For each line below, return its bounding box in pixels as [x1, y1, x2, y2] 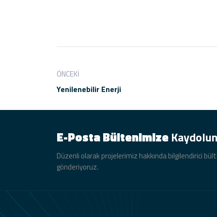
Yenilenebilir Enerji [57, 83, 121, 95]
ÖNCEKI [57, 68, 79, 79]
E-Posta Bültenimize [57, 128, 171, 146]
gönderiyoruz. [57, 161, 98, 172]
